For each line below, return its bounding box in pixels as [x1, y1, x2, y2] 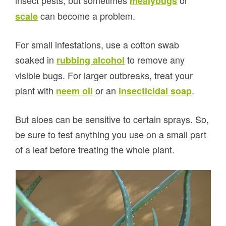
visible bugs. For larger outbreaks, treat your [15, 68, 193, 82]
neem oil [56, 84, 93, 97]
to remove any [125, 52, 185, 66]
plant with [15, 83, 56, 97]
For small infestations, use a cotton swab [15, 37, 180, 51]
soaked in [15, 52, 57, 66]
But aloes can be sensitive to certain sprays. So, [15, 112, 209, 126]
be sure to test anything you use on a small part [15, 127, 207, 141]
